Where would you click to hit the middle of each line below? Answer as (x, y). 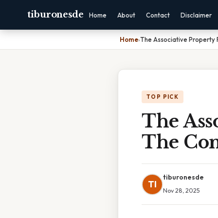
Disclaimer (196, 15)
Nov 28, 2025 (182, 190)
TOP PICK (163, 97)
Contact (158, 15)
